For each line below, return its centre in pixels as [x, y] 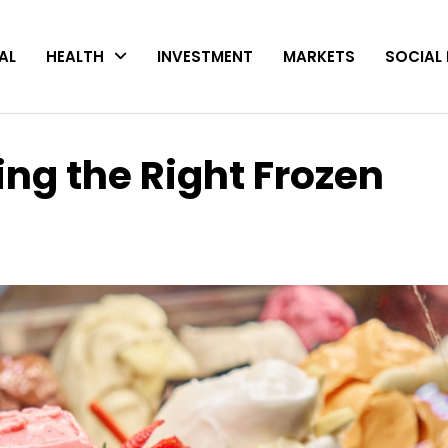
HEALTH [75, 56]
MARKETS [319, 56]
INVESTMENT [205, 56]
